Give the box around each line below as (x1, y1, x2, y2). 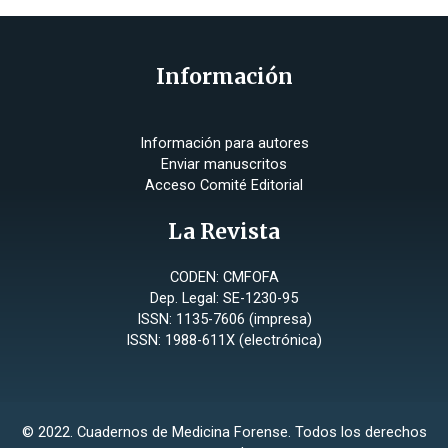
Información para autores (139, 133, 309, 152)
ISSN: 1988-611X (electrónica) (126, 331, 322, 350)
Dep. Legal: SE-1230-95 (150, 289, 298, 308)
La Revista (168, 217, 280, 245)
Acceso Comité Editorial (145, 175, 303, 194)
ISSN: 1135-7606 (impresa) (136, 310, 312, 329)
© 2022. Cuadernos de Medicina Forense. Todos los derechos (21, 422, 427, 441)
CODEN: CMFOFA (169, 268, 279, 287)
